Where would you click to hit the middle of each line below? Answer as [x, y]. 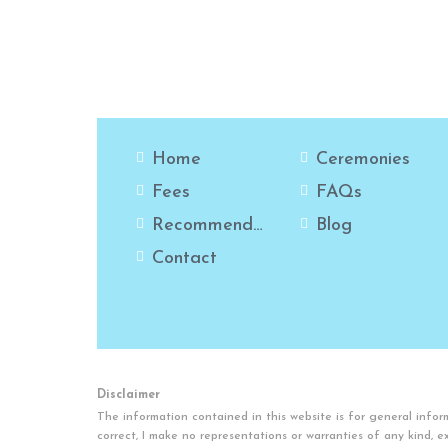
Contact [184, 258]
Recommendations [202, 225]
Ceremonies [363, 159]
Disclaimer [128, 395]
